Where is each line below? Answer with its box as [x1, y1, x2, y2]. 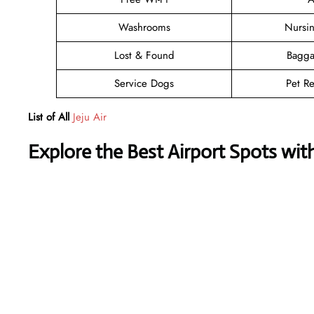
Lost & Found [114, 47, 175, 63]
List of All [28, 109, 69, 125]
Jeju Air [73, 109, 107, 125]
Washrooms [118, 19, 170, 35]
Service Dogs [114, 75, 174, 91]
